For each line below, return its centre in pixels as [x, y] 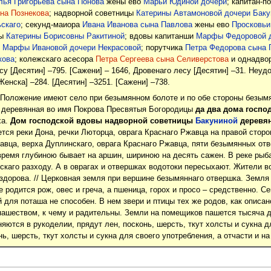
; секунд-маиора [51, 25]
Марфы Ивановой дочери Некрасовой [71, 48]
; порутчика [163, 48]
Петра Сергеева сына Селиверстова [162, 60]
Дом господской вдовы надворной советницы [103, 121]
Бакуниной [216, 121]
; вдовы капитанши [160, 37]
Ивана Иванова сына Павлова [137, 25]
